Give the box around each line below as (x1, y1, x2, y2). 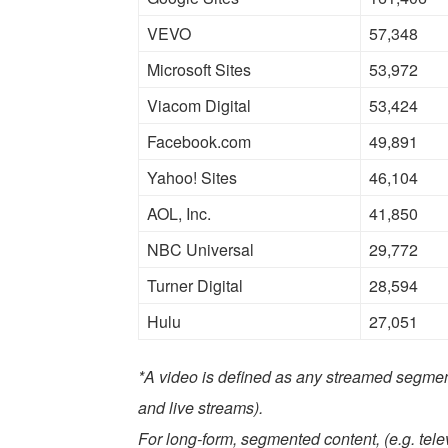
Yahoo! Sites (147, 166, 237, 190)
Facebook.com (147, 130, 251, 154)
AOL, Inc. (147, 202, 211, 226)
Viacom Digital (147, 94, 251, 118)
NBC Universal (147, 238, 254, 262)
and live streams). (138, 396, 263, 420)
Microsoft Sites (147, 58, 251, 82)
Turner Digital (147, 274, 243, 298)
